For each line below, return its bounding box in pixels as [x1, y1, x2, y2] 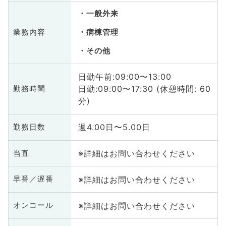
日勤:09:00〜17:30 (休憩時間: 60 [78, 84, 211, 94]
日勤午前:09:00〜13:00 [78, 72, 172, 82]
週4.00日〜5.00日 [78, 122, 150, 133]
